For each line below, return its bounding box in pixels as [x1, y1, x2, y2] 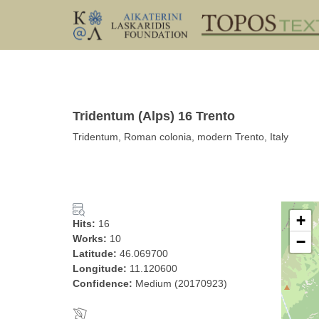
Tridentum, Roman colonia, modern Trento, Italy [73, 131, 288, 142]
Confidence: [73, 278, 135, 289]
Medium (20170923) [135, 278, 227, 289]
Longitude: [73, 263, 130, 274]
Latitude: [73, 248, 120, 259]
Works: [73, 233, 110, 244]
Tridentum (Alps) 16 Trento [73, 109, 235, 123]
